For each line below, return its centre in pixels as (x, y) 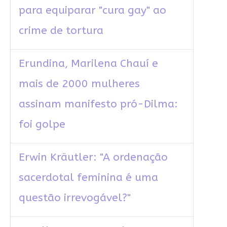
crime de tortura (61, 31)
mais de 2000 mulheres (79, 84)
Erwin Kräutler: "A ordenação (93, 158)
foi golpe (42, 125)
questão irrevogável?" (74, 198)
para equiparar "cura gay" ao (92, 11)
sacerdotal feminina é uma (88, 178)
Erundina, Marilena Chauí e (88, 64)
